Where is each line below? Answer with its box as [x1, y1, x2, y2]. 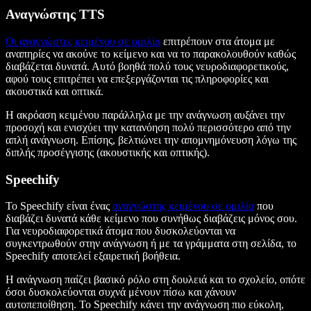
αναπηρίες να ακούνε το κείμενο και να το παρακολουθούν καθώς [6, 47, 296, 60]
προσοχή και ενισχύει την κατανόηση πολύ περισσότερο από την [6, 121, 291, 133]
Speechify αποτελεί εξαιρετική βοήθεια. [6, 250, 180, 262]
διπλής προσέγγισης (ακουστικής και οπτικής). [6, 146, 210, 158]
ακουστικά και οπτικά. [6, 85, 106, 97]
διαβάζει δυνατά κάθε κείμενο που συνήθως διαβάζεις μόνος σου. [6, 212, 297, 225]
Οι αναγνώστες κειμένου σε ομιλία [6, 35, 160, 47]
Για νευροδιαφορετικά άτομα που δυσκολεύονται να [6, 225, 235, 237]
